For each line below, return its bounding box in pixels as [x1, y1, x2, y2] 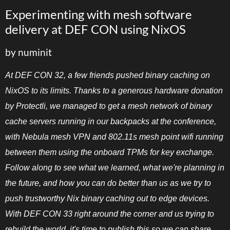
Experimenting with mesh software [5, 6, 192, 22]
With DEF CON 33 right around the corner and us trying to [5, 209, 214, 218]
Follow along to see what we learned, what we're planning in [5, 163, 224, 172]
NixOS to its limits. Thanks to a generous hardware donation [5, 86, 223, 95]
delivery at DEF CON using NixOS [5, 21, 186, 36]
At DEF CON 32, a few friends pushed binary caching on [5, 70, 210, 80]
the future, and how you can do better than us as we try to [5, 178, 211, 187]
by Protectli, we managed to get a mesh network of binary [5, 101, 212, 110]
